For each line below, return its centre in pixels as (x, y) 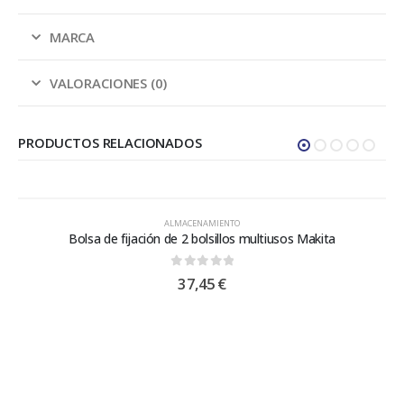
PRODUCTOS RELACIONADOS (110, 143)
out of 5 (210, 276)
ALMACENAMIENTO (202, 223)
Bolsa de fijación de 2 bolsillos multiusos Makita (202, 238)
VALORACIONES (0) (108, 83)
